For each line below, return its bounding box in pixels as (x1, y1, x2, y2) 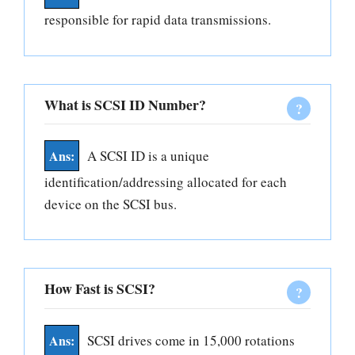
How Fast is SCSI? (44, 278, 155, 300)
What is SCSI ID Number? (44, 94, 206, 115)
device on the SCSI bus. (44, 194, 177, 213)
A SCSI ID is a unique (87, 146, 209, 165)
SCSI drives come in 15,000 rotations (87, 330, 295, 349)
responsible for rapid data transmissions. (44, 10, 271, 29)
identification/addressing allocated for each (44, 172, 287, 191)
